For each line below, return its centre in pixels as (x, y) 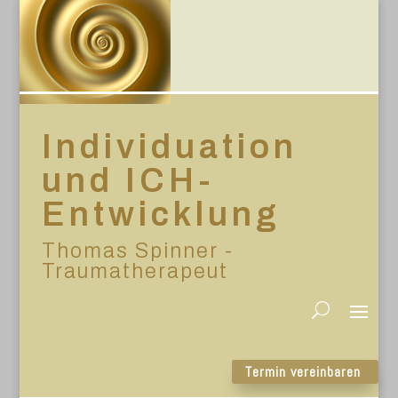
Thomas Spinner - (138, 251)
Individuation (170, 147)
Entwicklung (162, 214)
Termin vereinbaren (302, 371)
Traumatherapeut (135, 271)
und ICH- (129, 180)
